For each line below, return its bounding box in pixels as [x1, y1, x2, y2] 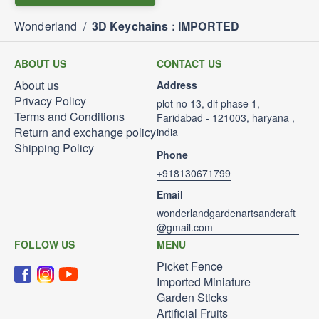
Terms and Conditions [14, 108, 125, 125]
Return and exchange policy [14, 124, 156, 140]
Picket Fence [157, 258, 223, 274]
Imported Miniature [157, 273, 251, 290]
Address [157, 78, 197, 92]
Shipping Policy [14, 140, 94, 156]
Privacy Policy [14, 93, 86, 109]
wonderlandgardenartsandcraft [157, 206, 296, 220]
